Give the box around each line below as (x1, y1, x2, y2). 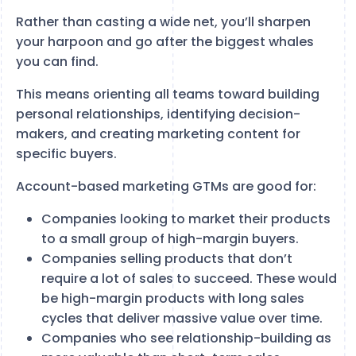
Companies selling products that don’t (41, 249, 292, 268)
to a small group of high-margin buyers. (41, 229, 299, 248)
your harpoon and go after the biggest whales (16, 32, 314, 51)
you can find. (16, 52, 99, 71)
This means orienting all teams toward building (16, 84, 319, 103)
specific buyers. (16, 144, 117, 163)
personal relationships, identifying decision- (16, 104, 300, 123)
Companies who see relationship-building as (41, 328, 331, 347)
